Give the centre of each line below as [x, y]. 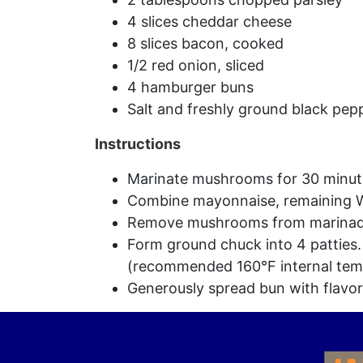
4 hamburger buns [190, 87]
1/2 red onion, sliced [196, 65]
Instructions [138, 144]
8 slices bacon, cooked [205, 43]
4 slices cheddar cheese [209, 21]
